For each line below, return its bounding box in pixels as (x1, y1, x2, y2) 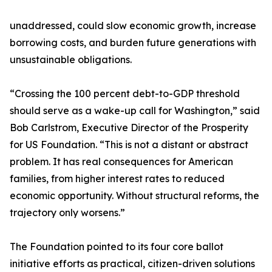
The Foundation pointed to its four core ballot (10, 240, 223, 253)
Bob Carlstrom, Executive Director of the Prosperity (10, 121, 248, 134)
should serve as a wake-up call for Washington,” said (10, 104, 260, 117)
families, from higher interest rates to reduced (10, 172, 225, 185)
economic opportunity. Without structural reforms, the (10, 189, 259, 202)
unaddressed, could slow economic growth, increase (10, 19, 256, 32)
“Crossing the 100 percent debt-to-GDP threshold (10, 87, 240, 100)
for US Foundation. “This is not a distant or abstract (10, 138, 248, 151)
